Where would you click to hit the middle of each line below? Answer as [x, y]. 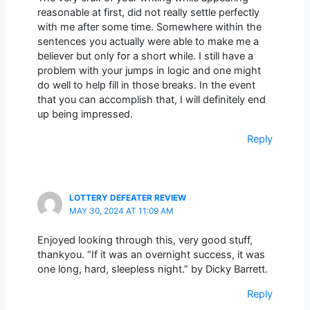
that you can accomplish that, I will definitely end [151, 100]
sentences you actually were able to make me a [148, 42]
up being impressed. [85, 115]
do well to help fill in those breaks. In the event [146, 85]
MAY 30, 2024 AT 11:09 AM [121, 211]
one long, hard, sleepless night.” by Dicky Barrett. [152, 270]
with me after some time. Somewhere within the [149, 27]
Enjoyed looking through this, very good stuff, [145, 240]
